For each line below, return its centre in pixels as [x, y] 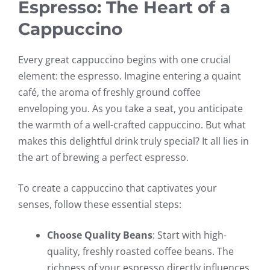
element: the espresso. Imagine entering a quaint [130, 76]
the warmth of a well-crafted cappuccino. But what [132, 124]
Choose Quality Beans [100, 235]
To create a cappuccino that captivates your [118, 188]
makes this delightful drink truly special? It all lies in [133, 141]
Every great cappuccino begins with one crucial [124, 59]
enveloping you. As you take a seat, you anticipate [130, 108]
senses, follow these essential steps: [100, 204]
